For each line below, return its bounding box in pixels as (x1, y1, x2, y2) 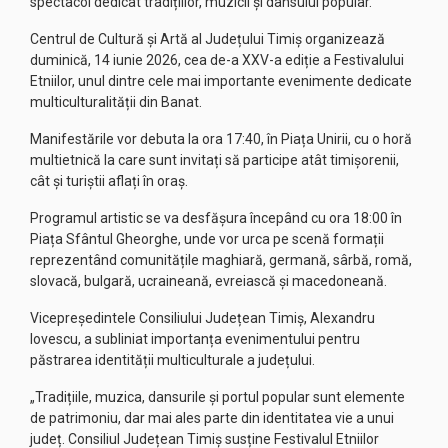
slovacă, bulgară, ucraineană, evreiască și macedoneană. (30, 273, 387, 289)
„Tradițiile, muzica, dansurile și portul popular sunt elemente (30, 389, 405, 405)
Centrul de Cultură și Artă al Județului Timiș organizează (30, 31, 385, 47)
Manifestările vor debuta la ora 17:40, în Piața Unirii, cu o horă (30, 131, 412, 147)
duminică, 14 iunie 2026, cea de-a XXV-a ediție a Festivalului (30, 52, 404, 68)
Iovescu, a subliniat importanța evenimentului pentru (30, 331, 360, 347)
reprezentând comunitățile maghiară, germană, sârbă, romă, (30, 252, 412, 268)
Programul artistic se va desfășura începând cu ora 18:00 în (30, 210, 402, 226)
